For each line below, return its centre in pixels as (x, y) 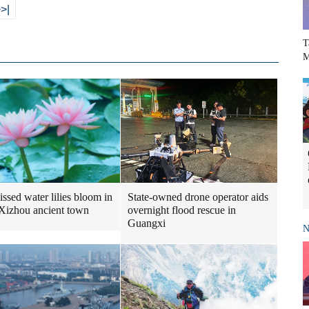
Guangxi (147, 223)
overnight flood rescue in (182, 210)
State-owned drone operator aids (198, 197)
